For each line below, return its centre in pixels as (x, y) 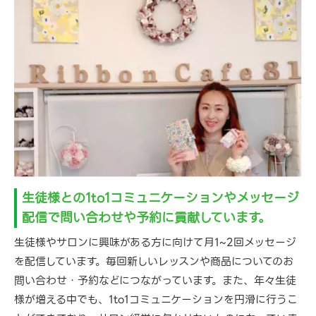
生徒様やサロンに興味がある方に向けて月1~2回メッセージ (155, 243)
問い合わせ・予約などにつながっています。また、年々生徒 (155, 281)
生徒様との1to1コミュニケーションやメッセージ (160, 198)
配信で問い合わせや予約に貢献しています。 (146, 218)
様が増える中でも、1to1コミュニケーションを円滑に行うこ (156, 300)
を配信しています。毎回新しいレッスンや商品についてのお (154, 262)
